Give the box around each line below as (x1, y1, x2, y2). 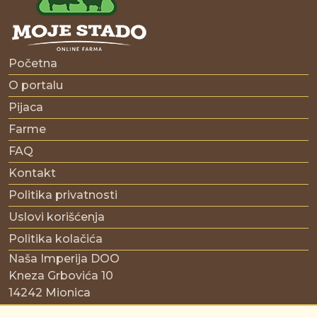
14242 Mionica (8, 286, 91, 300)
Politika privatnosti (8, 188, 117, 202)
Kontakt (8, 166, 56, 180)
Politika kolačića (8, 232, 103, 246)
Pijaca (8, 100, 43, 115)
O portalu (8, 79, 63, 93)
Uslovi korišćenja (8, 210, 105, 224)
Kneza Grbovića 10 (8, 269, 113, 283)
